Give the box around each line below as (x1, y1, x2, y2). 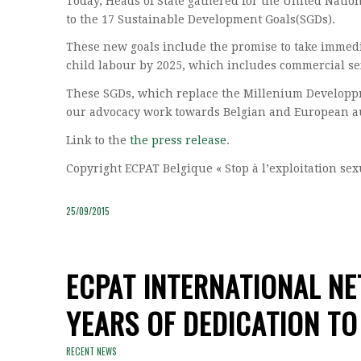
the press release (130, 134, 226, 147)
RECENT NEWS (66, 344, 117, 358)
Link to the (66, 134, 130, 147)
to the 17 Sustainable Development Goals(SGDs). (66, 12, 335, 26)
